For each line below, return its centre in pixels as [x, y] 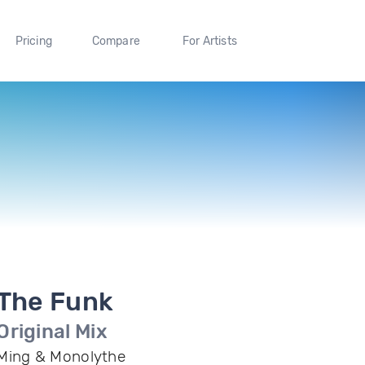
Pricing [33, 41]
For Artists [209, 41]
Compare [116, 41]
